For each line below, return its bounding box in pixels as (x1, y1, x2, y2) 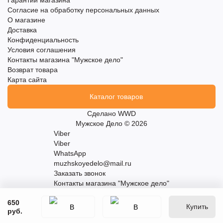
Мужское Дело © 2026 (76, 119, 147, 127)
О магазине (7, 16, 45, 24)
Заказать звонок (54, 169, 106, 177)
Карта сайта (7, 76, 47, 84)
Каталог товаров (90, 93, 143, 101)
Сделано (87, 110, 118, 117)
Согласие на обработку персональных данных (7, 6, 159, 14)
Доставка (7, 26, 37, 34)
